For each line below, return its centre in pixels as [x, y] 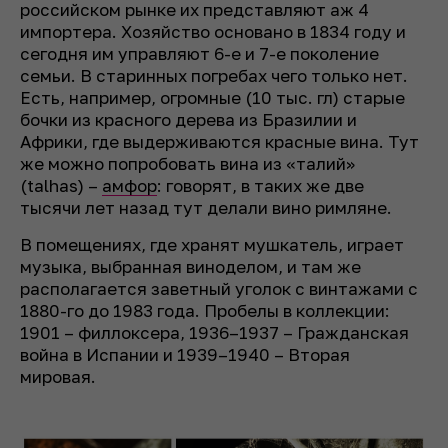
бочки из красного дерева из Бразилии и [188, 120]
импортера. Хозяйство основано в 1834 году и [213, 32]
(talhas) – [61, 186]
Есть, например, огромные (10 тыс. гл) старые [212, 98]
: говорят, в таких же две [260, 186]
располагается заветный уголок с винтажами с [219, 289]
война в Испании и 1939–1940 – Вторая [185, 355]
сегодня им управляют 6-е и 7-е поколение [199, 54]
